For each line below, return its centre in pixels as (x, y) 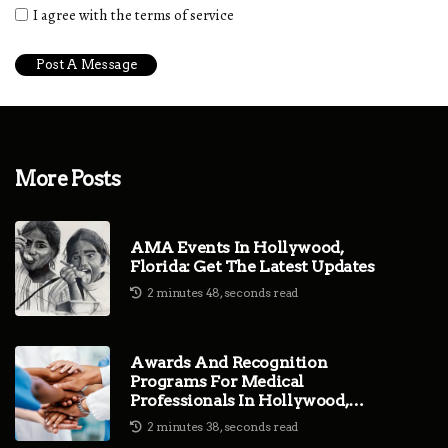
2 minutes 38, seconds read (222, 427)
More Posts (67, 179)
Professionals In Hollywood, (239, 401)
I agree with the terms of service (133, 15)
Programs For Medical (217, 382)
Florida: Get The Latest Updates (252, 266)
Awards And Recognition (229, 363)
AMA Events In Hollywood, (237, 247)
